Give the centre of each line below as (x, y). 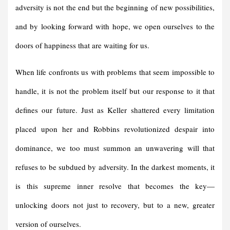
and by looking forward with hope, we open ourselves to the (115, 26)
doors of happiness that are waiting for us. (82, 45)
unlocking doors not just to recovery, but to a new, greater (115, 205)
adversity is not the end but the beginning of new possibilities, (115, 7)
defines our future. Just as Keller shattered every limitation (115, 110)
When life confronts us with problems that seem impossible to (115, 72)
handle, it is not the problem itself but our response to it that (115, 91)
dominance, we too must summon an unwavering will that (115, 148)
